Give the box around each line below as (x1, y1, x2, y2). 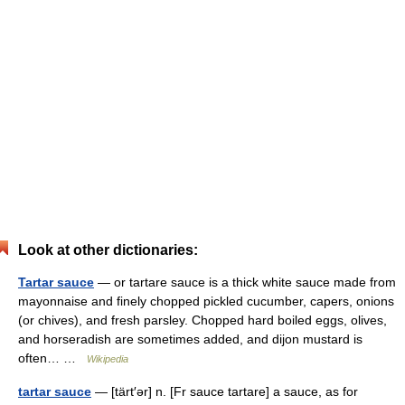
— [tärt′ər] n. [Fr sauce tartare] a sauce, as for (91, 384, 358, 399)
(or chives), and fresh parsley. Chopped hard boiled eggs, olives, (18, 313, 387, 327)
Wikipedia (87, 353, 128, 364)
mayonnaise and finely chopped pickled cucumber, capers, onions (18, 294, 394, 308)
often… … (18, 351, 87, 365)
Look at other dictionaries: (18, 242, 198, 258)
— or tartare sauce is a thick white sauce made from (94, 275, 396, 289)
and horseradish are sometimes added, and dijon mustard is (18, 332, 363, 346)
